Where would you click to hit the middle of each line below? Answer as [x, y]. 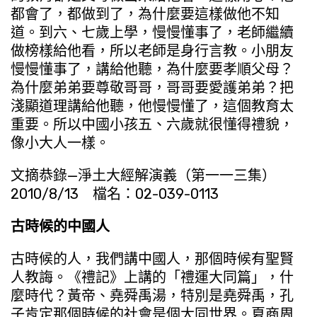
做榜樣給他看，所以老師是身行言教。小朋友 [152, 51]
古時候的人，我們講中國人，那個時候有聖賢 [152, 259]
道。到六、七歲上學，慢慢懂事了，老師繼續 [152, 32]
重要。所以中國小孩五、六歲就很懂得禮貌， [152, 124]
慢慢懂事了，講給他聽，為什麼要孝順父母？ [152, 69]
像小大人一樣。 [60, 143]
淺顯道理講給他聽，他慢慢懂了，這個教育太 [152, 106]
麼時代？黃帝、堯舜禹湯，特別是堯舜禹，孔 [152, 295]
